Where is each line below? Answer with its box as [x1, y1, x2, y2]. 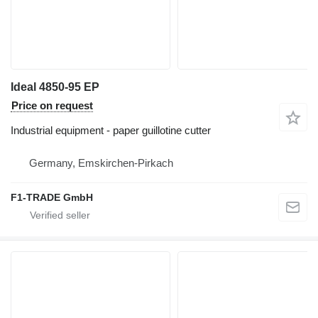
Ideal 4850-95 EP [11, 81, 99, 94]
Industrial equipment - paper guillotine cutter [11, 124, 211, 137]
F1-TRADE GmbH [11, 192, 93, 204]
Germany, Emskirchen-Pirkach [29, 157, 173, 170]
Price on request [11, 99, 93, 112]
